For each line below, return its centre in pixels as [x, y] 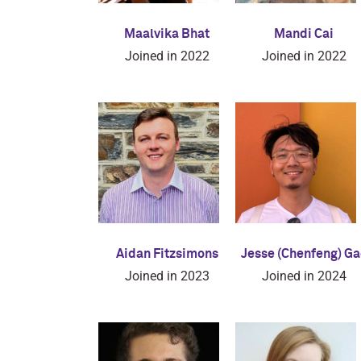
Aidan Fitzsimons [167, 254]
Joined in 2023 [167, 276]
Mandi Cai [304, 34]
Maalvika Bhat [167, 34]
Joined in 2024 [304, 276]
